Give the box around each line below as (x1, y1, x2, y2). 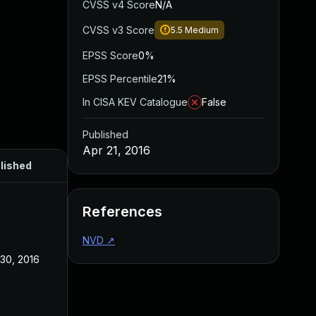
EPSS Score (83, 49, 138, 61)
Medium (185, 25, 219, 35)
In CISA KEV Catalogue (83, 96, 188, 108)
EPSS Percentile (83, 73, 157, 85)
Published (83, 128, 128, 140)
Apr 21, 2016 (83, 143, 150, 157)
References (83, 203, 162, 220)
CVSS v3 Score (83, 24, 154, 36)
